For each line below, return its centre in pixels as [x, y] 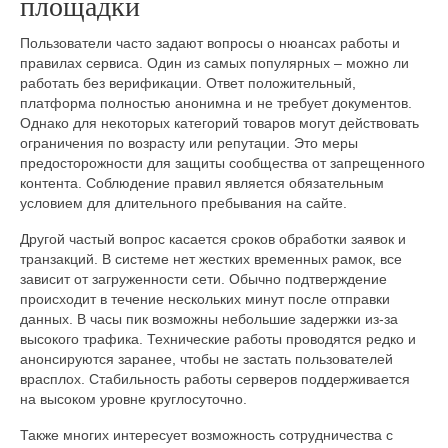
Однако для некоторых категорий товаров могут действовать [219, 123]
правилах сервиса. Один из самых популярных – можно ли [214, 63]
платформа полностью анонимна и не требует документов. [216, 103]
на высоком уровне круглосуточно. [133, 399]
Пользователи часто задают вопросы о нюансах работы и [210, 43]
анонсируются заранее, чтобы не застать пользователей [206, 359]
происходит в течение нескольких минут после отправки [205, 299]
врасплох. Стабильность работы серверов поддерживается [215, 379]
